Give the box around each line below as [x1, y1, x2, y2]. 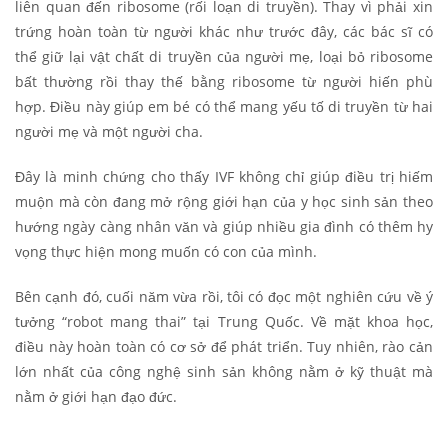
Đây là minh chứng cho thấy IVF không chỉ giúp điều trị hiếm [15, 166, 433, 186]
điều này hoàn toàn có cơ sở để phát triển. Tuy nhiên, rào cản [15, 336, 433, 356]
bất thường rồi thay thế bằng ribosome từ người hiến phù [15, 71, 433, 91]
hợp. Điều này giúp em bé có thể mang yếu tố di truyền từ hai [15, 96, 433, 116]
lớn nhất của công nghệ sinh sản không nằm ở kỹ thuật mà [15, 361, 433, 381]
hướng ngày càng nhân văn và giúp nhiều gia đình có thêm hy [15, 216, 433, 236]
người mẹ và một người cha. [15, 121, 207, 141]
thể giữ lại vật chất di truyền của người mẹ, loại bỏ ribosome [15, 46, 433, 66]
